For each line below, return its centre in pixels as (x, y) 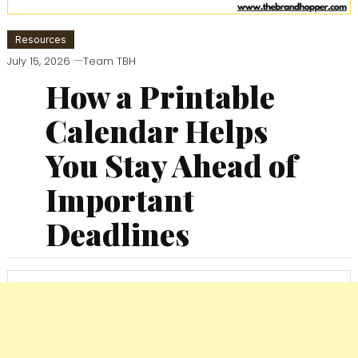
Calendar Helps (156, 131)
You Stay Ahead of (171, 165)
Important (119, 200)
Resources (40, 40)
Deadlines (117, 234)
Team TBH (109, 62)
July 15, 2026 (38, 62)
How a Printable (160, 97)
